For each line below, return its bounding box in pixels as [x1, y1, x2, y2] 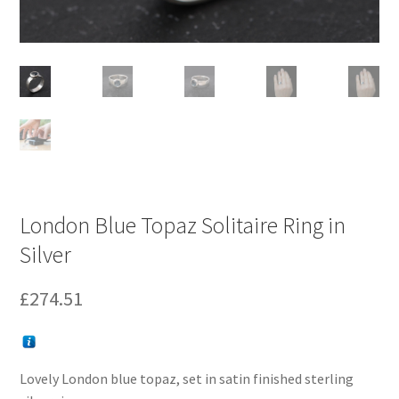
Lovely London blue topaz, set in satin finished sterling [20, 369, 354, 387]
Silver [20, 240, 72, 269]
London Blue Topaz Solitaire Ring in [20, 210, 346, 240]
